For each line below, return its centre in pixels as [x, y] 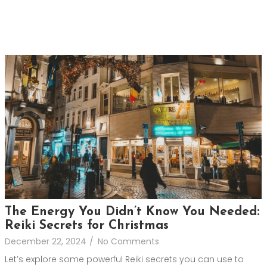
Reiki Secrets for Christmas [87, 226]
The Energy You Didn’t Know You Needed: [132, 212]
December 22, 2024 [46, 242]
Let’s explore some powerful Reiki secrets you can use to [124, 260]
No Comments [128, 242]
